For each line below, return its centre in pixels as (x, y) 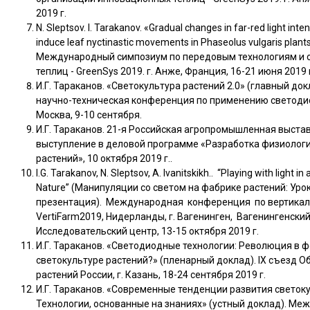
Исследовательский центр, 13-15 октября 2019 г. (148, 231)
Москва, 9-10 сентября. (89, 115)
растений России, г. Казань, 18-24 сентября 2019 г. (151, 275)
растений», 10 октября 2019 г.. (104, 158)
